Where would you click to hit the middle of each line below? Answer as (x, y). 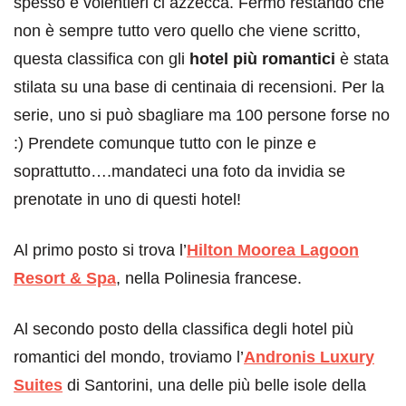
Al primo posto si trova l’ (100, 251)
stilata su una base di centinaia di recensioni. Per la (199, 87)
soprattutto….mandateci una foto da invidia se (179, 172)
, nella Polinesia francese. (209, 279)
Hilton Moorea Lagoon (273, 251)
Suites (38, 386)
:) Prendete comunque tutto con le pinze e (165, 144)
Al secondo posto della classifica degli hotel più (184, 329)
